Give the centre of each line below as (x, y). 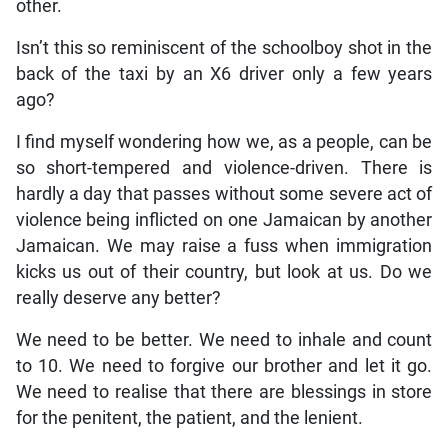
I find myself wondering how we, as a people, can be (224, 141)
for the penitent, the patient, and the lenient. (189, 417)
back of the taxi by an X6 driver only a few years (224, 73)
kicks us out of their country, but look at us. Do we (224, 271)
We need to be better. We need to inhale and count (224, 339)
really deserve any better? (118, 297)
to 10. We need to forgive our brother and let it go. (224, 365)
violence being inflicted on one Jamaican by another (224, 219)
